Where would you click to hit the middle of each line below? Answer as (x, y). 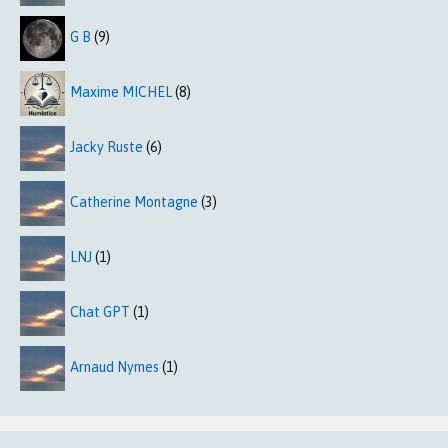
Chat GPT (100, 312)
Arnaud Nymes (114, 367)
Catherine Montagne (134, 202)
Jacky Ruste (106, 147)
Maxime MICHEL (121, 92)
